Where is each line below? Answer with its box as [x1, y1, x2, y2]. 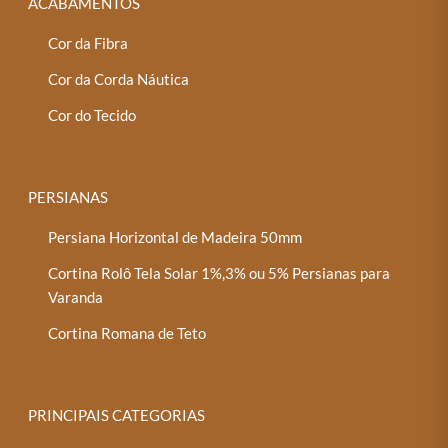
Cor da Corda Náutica [48, 69, 190, 88]
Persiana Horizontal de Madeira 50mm [48, 227, 303, 246]
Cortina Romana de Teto [48, 323, 207, 342]
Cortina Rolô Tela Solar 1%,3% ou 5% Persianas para [48, 263, 391, 282]
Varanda [48, 287, 104, 306]
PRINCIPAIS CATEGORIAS [28, 405, 206, 424]
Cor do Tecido [48, 105, 137, 124]
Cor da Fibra [48, 33, 129, 52]
